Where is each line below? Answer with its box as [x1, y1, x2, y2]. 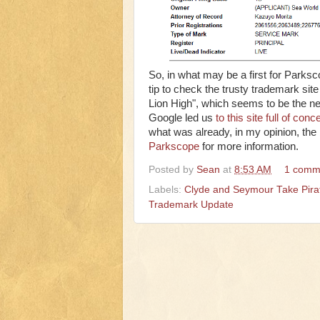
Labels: [149, 184, 184, 195]
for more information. [202, 141, 299, 153]
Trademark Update [149, 199, 234, 210]
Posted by [149, 164, 196, 175]
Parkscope [149, 141, 202, 153]
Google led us [149, 112, 216, 124]
